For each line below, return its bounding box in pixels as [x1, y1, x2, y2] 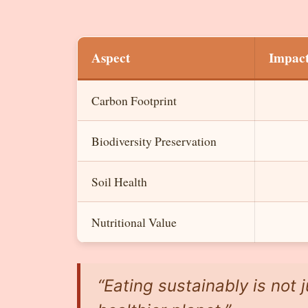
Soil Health [91, 173, 147, 190]
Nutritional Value [91, 213, 177, 230]
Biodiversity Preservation [91, 132, 217, 149]
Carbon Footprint [91, 91, 177, 109]
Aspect [91, 47, 130, 67]
